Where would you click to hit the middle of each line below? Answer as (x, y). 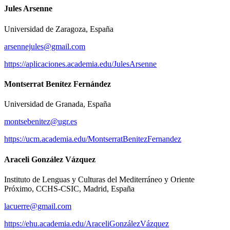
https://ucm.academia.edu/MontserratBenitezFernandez (93, 139)
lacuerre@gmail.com (38, 206)
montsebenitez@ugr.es (41, 122)
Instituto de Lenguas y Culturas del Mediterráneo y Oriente (99, 179)
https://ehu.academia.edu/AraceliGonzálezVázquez (87, 223)
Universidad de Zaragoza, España (59, 29)
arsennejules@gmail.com (45, 46)
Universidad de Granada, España (57, 104)
